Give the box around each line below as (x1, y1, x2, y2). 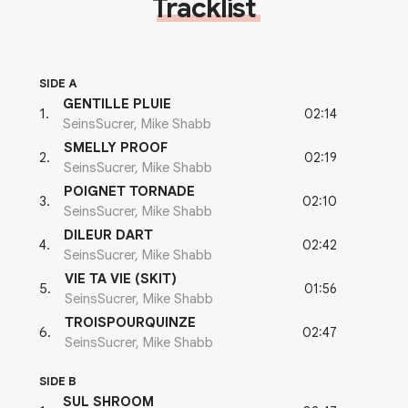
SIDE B (39, 373, 76, 390)
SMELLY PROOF (64, 139, 168, 157)
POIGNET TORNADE (64, 183, 195, 200)
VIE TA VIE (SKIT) (65, 270, 177, 288)
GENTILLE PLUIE (63, 96, 171, 113)
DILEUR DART (64, 227, 153, 244)
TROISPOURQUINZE (65, 314, 196, 331)
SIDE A (39, 76, 77, 92)
